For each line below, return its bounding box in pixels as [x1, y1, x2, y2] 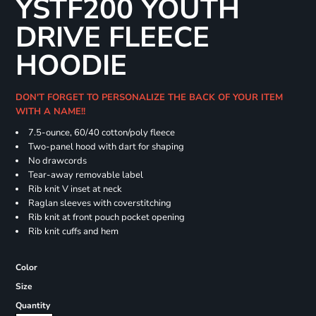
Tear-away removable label [28, 169, 143, 182]
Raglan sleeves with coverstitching [28, 197, 171, 210]
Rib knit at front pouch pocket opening [28, 211, 185, 224]
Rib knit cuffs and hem [28, 225, 119, 238]
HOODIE [15, 47, 127, 85]
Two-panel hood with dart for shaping [28, 140, 184, 154]
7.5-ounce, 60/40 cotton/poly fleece [28, 126, 175, 140]
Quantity [15, 300, 50, 312]
